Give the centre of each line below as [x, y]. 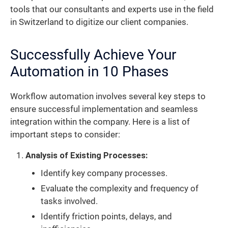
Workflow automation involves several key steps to [108, 96]
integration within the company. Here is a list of [100, 122]
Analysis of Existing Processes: [87, 156]
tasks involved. [69, 202]
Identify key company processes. [104, 174]
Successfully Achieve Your [93, 54]
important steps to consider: [65, 134]
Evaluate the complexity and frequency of [120, 189]
